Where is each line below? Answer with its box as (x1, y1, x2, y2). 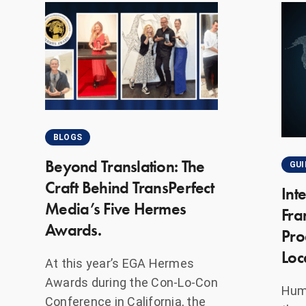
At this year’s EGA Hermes (44, 256, 195, 271)
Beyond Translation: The (44, 156, 205, 178)
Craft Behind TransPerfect (44, 177, 214, 199)
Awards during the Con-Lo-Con (44, 275, 218, 290)
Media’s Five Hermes (44, 198, 186, 220)
